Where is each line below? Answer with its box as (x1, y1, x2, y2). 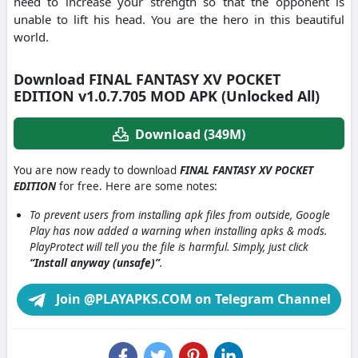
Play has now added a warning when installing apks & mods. (30, 223, 327, 238)
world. (14, 29, 49, 46)
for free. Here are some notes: (56, 178, 217, 193)
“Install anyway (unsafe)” (30, 255, 160, 270)
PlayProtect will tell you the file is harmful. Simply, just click (30, 239, 308, 254)
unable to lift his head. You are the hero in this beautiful (14, 11, 344, 28)
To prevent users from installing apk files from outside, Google (30, 207, 330, 222)
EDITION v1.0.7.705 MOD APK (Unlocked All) (14, 86, 320, 106)
